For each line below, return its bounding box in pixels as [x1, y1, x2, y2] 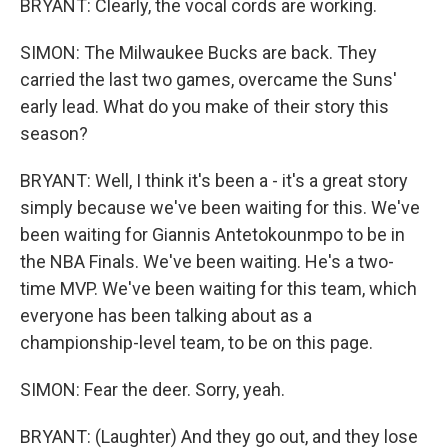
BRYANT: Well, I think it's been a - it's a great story [20, 170, 408, 191]
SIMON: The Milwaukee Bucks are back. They [20, 42, 377, 63]
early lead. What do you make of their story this [20, 96, 389, 117]
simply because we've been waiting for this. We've [20, 197, 420, 218]
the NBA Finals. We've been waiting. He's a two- [20, 251, 394, 272]
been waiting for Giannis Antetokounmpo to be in [20, 224, 405, 245]
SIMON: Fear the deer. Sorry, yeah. [20, 379, 285, 400]
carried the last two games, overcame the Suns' [20, 69, 397, 90]
